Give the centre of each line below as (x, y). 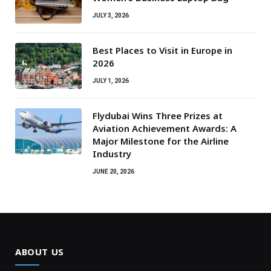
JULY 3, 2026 (111, 15)
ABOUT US (40, 251)
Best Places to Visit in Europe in (162, 50)
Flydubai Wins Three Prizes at (158, 115)
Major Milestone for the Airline (161, 141)
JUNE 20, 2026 (113, 171)
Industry (112, 153)
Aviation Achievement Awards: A (165, 128)
